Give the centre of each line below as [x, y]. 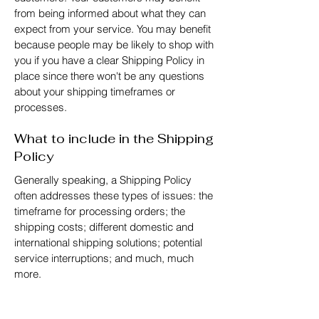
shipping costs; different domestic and [104, 227]
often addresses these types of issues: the [114, 195]
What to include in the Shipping [114, 138]
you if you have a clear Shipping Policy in [109, 60]
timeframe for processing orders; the [100, 211]
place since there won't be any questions [109, 76]
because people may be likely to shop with [114, 45]
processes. [41, 107]
